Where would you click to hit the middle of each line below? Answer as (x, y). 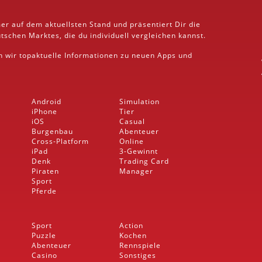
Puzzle (44, 235)
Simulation (139, 101)
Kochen (133, 235)
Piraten (45, 171)
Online (132, 141)
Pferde (44, 191)
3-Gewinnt (139, 151)
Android (46, 101)
